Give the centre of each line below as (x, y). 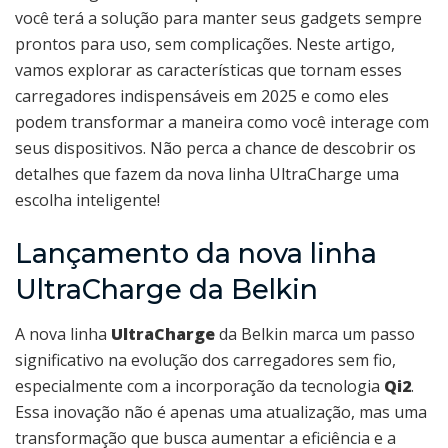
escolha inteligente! (87, 200)
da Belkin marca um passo (315, 334)
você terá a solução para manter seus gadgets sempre (218, 18)
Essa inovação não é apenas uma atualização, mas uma (221, 412)
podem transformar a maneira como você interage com (222, 122)
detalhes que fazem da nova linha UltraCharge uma (207, 174)
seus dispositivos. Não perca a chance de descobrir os (215, 148)
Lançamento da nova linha (196, 253)
